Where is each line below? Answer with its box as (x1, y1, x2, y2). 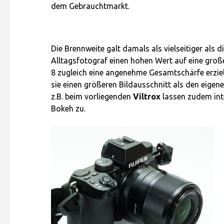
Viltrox (133, 92, 160, 101)
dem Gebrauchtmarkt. (51, 1, 129, 10)
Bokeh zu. (51, 104, 85, 113)
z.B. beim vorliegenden (51, 92, 133, 101)
